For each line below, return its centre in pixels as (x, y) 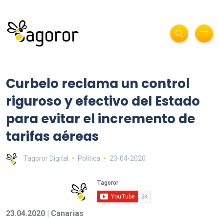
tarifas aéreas (52, 136)
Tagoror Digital (46, 158)
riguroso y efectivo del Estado (103, 101)
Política (89, 158)
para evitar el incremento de (100, 119)
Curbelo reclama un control (98, 83)
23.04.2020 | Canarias (45, 213)
